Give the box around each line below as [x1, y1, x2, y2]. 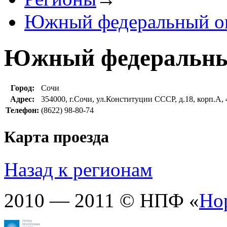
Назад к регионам [4, 158, 153, 180]
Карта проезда [4, 128, 109, 146]
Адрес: [10, 95, 34, 104]
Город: [10, 84, 34, 93]
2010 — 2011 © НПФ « [4, 189, 199, 211]
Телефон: [6, 106, 39, 115]
